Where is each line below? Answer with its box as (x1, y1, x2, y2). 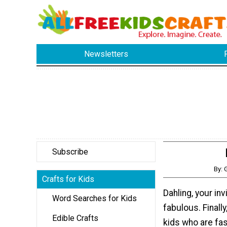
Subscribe (52, 146, 88, 157)
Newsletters (84, 49, 129, 59)
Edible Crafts (52, 213, 98, 223)
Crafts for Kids (42, 174, 94, 184)
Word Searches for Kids (52, 193, 137, 203)
